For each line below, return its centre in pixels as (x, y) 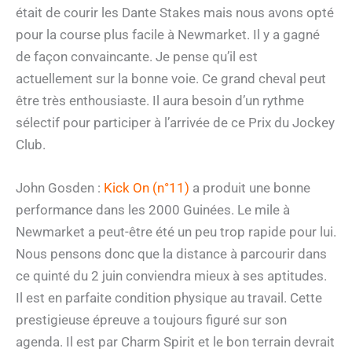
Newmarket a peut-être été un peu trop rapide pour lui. (176, 232)
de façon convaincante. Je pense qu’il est (137, 56)
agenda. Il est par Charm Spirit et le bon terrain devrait (175, 342)
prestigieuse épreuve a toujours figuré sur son (151, 320)
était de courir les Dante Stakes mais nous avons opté (175, 12)
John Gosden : (60, 188)
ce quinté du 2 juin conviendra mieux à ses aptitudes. (171, 276)
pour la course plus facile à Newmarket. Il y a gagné (168, 34)
